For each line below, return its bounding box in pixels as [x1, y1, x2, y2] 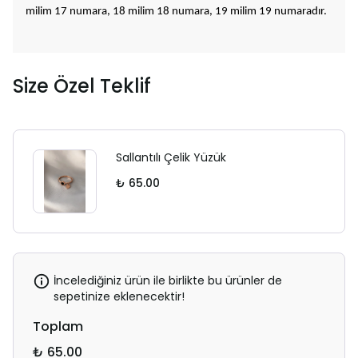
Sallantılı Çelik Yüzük [116, 149, 226, 165]
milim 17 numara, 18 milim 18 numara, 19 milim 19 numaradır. [26, 6, 327, 18]
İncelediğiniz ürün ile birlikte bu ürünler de [54, 272, 282, 288]
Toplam [33, 317, 83, 336]
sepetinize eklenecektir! [54, 288, 185, 304]
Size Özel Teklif [13, 73, 151, 99]
